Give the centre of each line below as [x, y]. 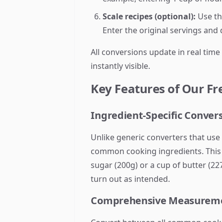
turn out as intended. [131, 179]
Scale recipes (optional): [149, 16]
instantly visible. [121, 66]
